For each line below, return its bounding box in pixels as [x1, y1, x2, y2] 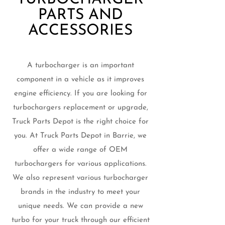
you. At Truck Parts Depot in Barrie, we [14, 132, 147, 140]
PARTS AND [38, 8, 123, 23]
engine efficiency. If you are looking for [14, 90, 147, 97]
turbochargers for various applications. [14, 160, 147, 168]
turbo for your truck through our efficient [11, 216, 150, 224]
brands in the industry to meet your [21, 188, 140, 196]
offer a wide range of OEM [33, 146, 128, 154]
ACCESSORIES [28, 23, 133, 39]
